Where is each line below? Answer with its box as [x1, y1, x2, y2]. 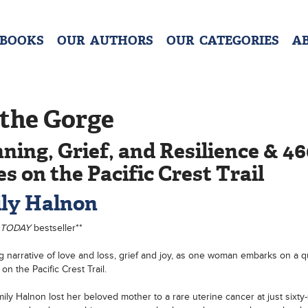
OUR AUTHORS [56, 32, 153, 49]
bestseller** [33, 222, 82, 234]
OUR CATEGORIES [166, 32, 279, 49]
